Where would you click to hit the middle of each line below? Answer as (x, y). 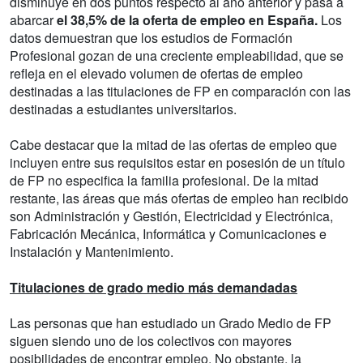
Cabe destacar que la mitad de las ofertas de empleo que (173, 145)
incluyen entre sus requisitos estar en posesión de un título (177, 163)
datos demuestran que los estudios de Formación (151, 38)
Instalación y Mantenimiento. (92, 252)
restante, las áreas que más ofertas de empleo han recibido (179, 199)
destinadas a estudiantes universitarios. (123, 109)
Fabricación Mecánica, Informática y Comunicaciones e (168, 234)
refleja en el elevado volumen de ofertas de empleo (156, 74)
